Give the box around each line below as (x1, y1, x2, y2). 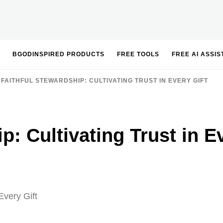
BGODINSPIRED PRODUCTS (12, 51, 105, 58)
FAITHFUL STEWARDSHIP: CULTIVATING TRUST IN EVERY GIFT (1, 77, 208, 84)
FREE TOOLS (117, 51, 159, 58)
